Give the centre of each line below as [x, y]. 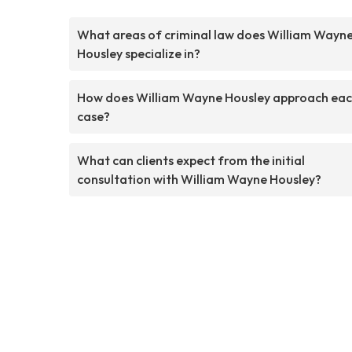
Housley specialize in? [139, 53]
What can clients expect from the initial [191, 160]
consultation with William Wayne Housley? [199, 179]
